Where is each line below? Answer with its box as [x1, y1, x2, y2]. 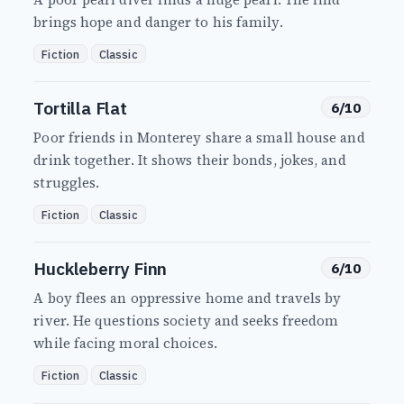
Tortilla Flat [33, 96, 127, 120]
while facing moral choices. [33, 334, 217, 353]
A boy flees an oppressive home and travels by [33, 289, 342, 308]
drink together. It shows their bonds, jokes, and [33, 151, 346, 170]
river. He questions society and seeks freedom [33, 311, 339, 331]
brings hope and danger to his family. [33, 13, 283, 32]
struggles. [33, 173, 100, 193]
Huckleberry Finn [33, 257, 168, 280]
